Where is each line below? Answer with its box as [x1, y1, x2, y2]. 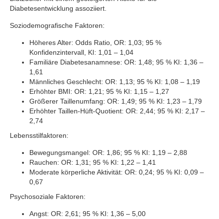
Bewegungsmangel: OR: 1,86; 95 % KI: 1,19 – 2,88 [29, 149, 187, 156]
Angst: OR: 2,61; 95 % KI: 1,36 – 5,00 [29, 210, 146, 218]
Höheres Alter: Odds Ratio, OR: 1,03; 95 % [29, 39, 161, 46]
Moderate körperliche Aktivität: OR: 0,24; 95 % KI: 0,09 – [29, 168, 204, 176]
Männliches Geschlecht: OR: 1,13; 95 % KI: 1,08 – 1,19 [29, 78, 200, 86]
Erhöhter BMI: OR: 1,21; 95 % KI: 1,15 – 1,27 [29, 88, 169, 95]
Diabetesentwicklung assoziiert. [10, 4, 107, 12]
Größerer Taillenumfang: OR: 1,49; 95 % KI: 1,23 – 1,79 [29, 97, 202, 105]
